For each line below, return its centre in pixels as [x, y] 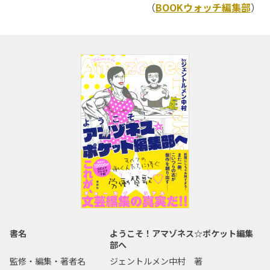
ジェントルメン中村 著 [156, 261]
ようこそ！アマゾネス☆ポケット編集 [182, 234]
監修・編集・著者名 [48, 261]
